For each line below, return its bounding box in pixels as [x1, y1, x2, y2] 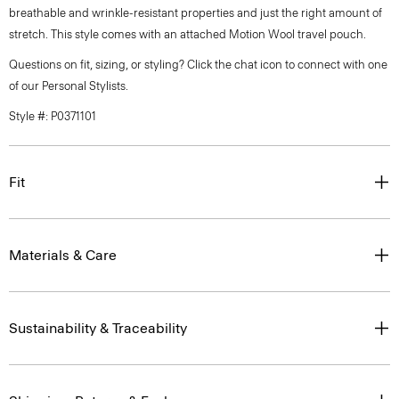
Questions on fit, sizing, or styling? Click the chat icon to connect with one [9, 58, 387, 71]
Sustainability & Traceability [9, 320, 187, 337]
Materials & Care [9, 247, 117, 264]
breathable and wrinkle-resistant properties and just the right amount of [9, 6, 382, 20]
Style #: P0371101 [9, 110, 96, 123]
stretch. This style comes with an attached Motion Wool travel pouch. [9, 28, 366, 41]
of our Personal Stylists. [9, 79, 128, 93]
